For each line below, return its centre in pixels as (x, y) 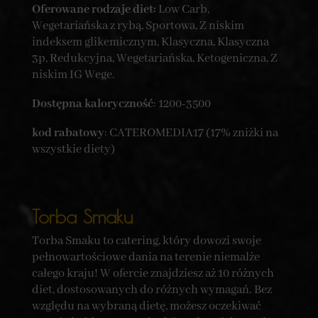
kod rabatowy (68, 133)
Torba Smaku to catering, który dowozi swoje (146, 241)
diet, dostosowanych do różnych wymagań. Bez (152, 290)
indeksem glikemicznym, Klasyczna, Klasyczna (150, 43)
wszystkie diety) (73, 150)
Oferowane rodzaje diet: (95, 10)
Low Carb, (183, 10)
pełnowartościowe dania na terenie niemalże (146, 258)
